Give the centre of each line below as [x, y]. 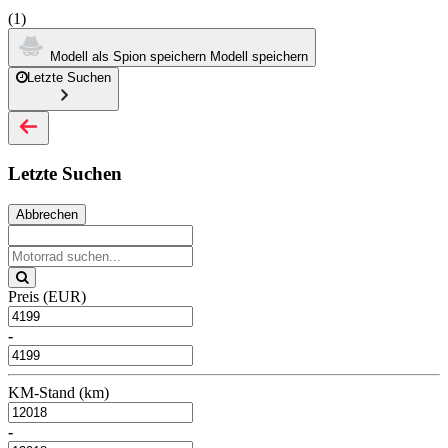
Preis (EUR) [47, 296]
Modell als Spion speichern [128, 56]
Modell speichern [259, 56]
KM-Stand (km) [58, 392]
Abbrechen [47, 214]
